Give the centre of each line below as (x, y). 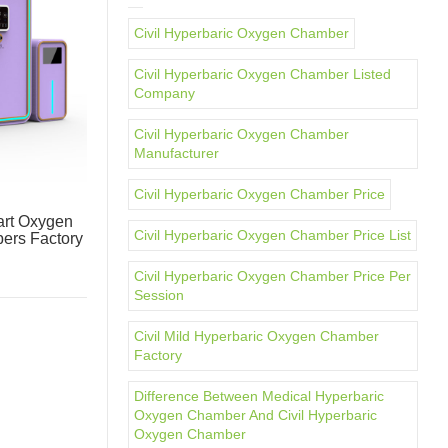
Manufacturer (176, 153)
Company (164, 93)
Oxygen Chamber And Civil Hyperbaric (255, 415)
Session (159, 295)
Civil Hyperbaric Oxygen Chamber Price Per (272, 276)
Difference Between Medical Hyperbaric (259, 396)
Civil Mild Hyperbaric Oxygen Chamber (256, 336)
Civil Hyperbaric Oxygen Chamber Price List (272, 235)
